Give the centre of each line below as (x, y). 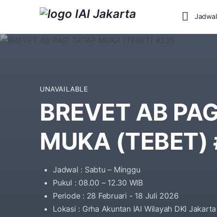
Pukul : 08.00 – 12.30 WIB (98, 183)
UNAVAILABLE (64, 89)
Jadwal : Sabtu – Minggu (97, 170)
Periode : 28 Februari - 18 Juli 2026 (116, 196)
